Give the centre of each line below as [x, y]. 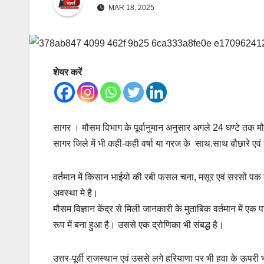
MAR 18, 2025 [131, 8]
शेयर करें [67, 72]
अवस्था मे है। [76, 193]
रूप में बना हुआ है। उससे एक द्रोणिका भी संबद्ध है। [138, 225]
